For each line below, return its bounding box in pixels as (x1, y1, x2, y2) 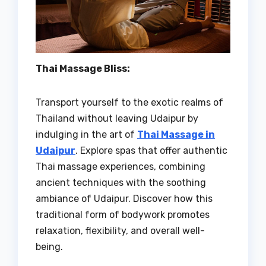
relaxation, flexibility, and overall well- (36, 224, 205, 236)
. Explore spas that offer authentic (75, 144, 227, 156)
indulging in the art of (36, 128, 137, 140)
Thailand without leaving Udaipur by (36, 112, 198, 124)
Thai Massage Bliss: (36, 62, 130, 74)
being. (36, 240, 63, 252)
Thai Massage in (137, 128, 215, 140)
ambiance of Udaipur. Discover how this (36, 192, 213, 204)
